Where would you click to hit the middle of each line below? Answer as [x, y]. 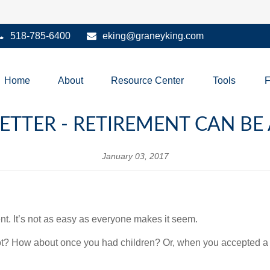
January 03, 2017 [135, 156]
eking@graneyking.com [153, 36]
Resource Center [147, 81]
